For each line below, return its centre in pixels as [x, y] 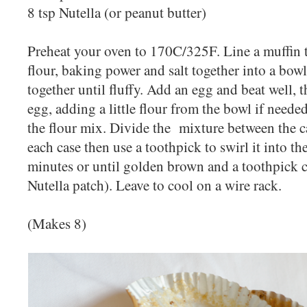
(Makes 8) [57, 223]
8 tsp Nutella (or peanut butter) [117, 12]
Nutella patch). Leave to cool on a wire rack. [157, 185]
